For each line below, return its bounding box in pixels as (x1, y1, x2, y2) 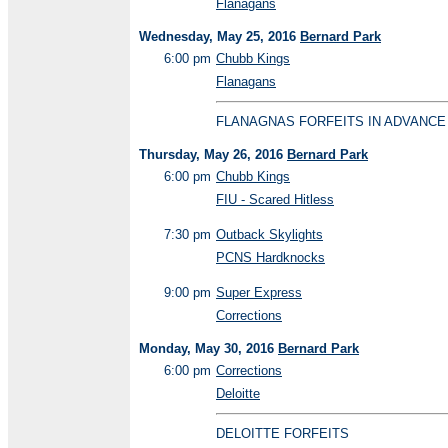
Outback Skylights (216, 227, 323, 242)
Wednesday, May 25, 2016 (139, 29, 300, 44)
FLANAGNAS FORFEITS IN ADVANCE (216, 114, 446, 129)
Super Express (216, 285, 302, 300)
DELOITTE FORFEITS (216, 426, 349, 441)
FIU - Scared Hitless (216, 192, 334, 207)
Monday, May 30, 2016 (139, 341, 278, 356)
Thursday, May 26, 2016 (139, 147, 287, 162)
